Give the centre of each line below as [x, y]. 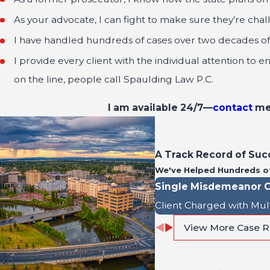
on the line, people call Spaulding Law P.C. [114, 80]
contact [232, 107]
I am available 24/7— [160, 107]
